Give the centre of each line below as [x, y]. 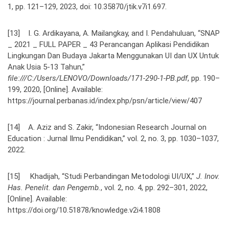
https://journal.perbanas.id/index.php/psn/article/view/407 [105, 100]
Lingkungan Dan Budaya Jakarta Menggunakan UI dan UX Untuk [113, 55]
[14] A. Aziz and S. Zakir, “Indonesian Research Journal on [107, 127]
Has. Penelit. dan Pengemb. [54, 187]
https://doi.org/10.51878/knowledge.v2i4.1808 [84, 210]
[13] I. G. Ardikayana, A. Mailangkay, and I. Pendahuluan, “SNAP [114, 33]
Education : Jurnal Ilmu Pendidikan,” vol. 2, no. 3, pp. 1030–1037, [113, 138]
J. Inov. [208, 176]
